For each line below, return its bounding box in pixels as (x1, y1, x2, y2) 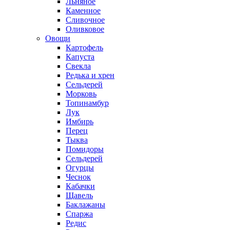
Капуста (66, 52, 94, 61)
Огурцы (66, 163, 94, 172)
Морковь (66, 89, 97, 98)
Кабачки (66, 182, 95, 190)
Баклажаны (66, 200, 105, 209)
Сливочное (66, 15, 105, 24)
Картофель (66, 43, 103, 52)
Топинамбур (66, 99, 109, 107)
